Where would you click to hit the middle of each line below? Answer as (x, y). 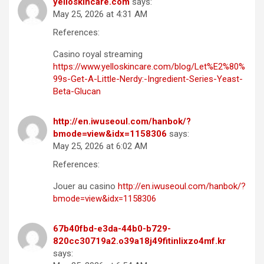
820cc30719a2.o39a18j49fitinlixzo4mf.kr (139, 241)
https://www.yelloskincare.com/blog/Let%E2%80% (149, 66)
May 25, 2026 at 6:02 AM (100, 146)
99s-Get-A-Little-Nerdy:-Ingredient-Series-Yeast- (148, 79)
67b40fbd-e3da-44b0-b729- (112, 228)
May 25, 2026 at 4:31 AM (100, 14)
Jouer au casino (85, 186)
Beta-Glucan (77, 91)
